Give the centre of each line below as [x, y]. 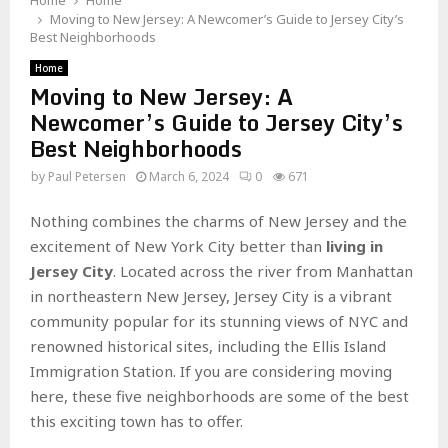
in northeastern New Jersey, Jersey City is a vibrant [211, 295]
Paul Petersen [87, 177]
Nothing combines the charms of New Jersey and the [218, 220]
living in [354, 245]
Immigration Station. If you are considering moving [211, 370]
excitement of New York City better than [178, 245]
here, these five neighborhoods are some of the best [219, 395]
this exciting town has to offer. [136, 420]
